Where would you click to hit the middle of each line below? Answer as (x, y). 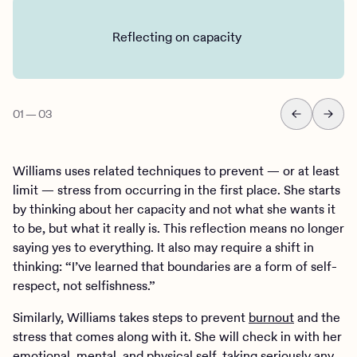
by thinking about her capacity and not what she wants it (174, 209)
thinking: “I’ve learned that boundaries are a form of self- (175, 266)
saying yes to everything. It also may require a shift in (163, 247)
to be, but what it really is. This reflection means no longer (178, 228)
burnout (271, 317)
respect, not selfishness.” (84, 285)
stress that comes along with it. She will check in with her (177, 336)
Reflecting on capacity (178, 37)
